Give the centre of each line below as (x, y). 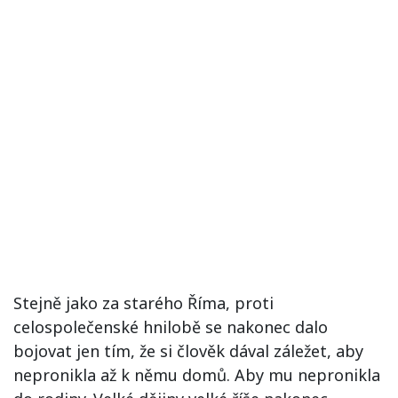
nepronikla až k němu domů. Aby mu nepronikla (197, 375)
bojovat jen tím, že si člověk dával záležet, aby (188, 351)
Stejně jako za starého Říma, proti (143, 303)
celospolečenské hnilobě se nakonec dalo (171, 327)
